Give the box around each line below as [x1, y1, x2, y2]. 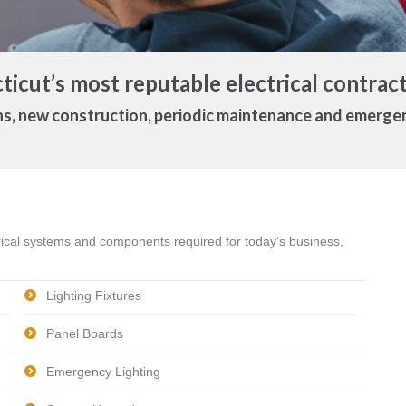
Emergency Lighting [46, 364, 160, 379]
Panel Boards [46, 326, 123, 341]
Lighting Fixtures [46, 288, 141, 303]
